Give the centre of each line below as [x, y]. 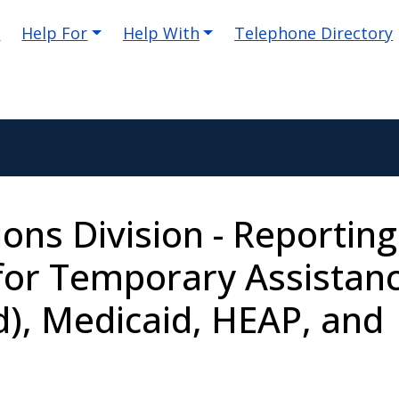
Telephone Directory [314, 33]
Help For [55, 33]
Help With [161, 33]
